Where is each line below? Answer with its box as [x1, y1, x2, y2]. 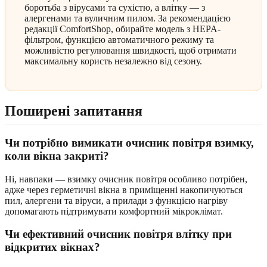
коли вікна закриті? [5, 150, 109, 163]
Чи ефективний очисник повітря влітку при [5, 228, 232, 241]
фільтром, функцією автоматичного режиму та [24, 35, 214, 45]
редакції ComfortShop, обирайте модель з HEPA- [24, 24, 221, 35]
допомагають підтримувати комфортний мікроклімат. [5, 206, 223, 216]
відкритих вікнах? [5, 241, 100, 254]
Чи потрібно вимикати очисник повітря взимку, [5, 136, 254, 150]
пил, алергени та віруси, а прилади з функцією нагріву [5, 195, 228, 206]
